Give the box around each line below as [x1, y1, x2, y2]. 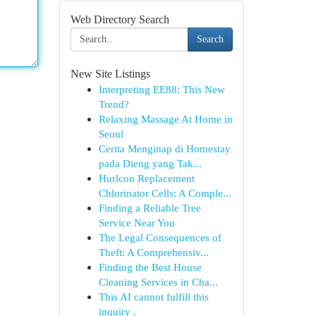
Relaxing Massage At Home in [98, 113, 233, 125]
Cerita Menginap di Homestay [98, 142, 231, 154]
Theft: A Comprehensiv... [98, 246, 209, 258]
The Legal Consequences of [98, 231, 221, 243]
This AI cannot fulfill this [98, 291, 209, 303]
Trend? [98, 98, 129, 110]
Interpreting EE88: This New [98, 83, 225, 95]
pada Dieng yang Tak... [98, 157, 202, 169]
